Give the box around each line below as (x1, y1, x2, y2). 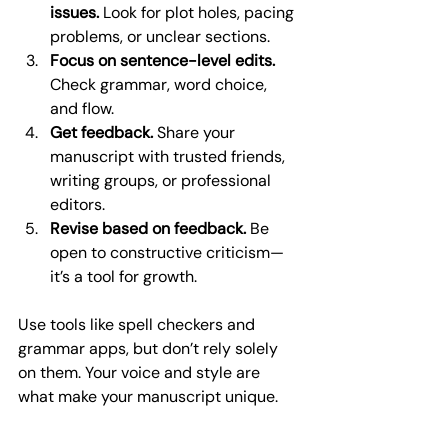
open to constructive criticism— (50, 241, 284, 263)
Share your (153, 121, 239, 143)
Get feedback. (50, 121, 153, 143)
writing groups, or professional (50, 169, 275, 191)
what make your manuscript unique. (18, 385, 278, 407)
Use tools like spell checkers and (18, 313, 259, 335)
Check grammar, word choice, (50, 73, 271, 95)
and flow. (50, 97, 114, 119)
